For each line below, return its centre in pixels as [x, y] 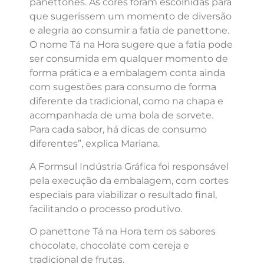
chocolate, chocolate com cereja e [109, 246]
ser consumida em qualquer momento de [129, 59]
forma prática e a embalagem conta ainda [127, 73]
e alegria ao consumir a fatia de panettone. [129, 31]
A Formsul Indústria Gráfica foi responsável [129, 166]
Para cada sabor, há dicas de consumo [118, 130]
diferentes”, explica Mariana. [95, 144]
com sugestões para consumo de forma [123, 87]
